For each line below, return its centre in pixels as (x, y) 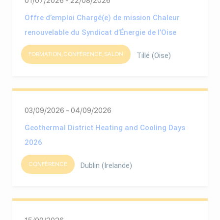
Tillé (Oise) (154, 55)
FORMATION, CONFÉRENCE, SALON (76, 54)
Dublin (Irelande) (106, 165)
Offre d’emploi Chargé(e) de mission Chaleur (102, 17)
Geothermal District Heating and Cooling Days (105, 127)
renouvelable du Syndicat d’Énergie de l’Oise (100, 32)
